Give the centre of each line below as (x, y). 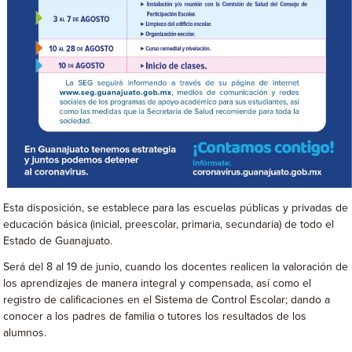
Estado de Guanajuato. (58, 242)
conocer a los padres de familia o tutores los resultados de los (155, 317)
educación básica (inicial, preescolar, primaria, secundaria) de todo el (169, 225)
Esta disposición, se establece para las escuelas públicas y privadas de (176, 209)
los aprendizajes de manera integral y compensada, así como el (158, 284)
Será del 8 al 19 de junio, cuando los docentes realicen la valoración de (176, 268)
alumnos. (25, 334)
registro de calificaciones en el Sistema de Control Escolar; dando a (167, 301)
